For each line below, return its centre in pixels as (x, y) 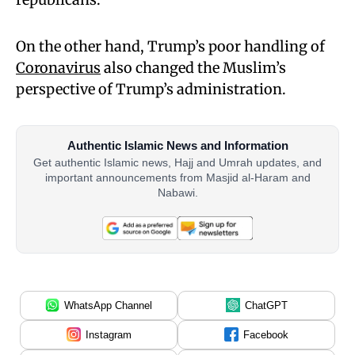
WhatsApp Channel (108, 305)
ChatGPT (266, 305)
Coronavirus (58, 68)
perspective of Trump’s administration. (151, 90)
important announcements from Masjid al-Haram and (177, 177)
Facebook (266, 334)
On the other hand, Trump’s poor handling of (170, 47)
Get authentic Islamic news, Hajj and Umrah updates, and (177, 162)
